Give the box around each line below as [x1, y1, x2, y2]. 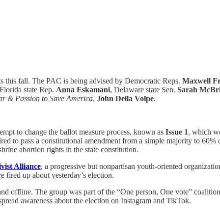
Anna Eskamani [56, 85, 110, 94]
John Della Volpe [97, 94, 154, 103]
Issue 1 [165, 127, 188, 136]
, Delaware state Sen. [110, 85, 177, 94]
